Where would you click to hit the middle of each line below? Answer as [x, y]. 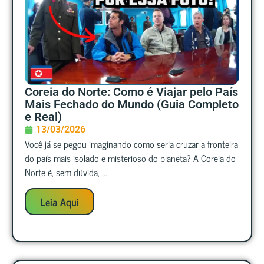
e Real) [43, 117]
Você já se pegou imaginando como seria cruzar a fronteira [131, 144]
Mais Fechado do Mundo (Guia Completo [132, 105]
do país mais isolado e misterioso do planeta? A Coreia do [130, 158]
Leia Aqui [60, 201]
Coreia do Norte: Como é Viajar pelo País [131, 92]
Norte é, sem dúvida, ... [66, 172]
